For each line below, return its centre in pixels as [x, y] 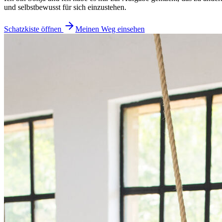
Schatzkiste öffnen [33, 29]
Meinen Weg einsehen [110, 29]
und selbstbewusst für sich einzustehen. [65, 7]
